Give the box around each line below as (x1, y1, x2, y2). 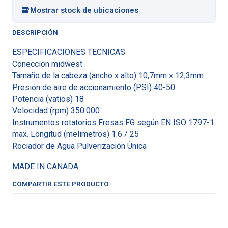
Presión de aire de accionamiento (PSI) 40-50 (12, 82, 175, 92)
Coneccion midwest (12, 59, 82, 69)
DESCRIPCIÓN (12, 28, 58, 36)
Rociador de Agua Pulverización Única (12, 141, 147, 151)
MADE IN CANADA (12, 162, 78, 172)
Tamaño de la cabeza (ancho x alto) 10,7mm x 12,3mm (12, 71, 204, 80)
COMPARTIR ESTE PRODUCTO (12, 180, 109, 188)
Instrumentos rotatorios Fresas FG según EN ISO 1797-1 (12, 118, 214, 127)
